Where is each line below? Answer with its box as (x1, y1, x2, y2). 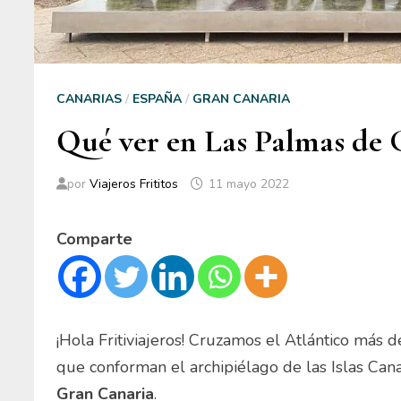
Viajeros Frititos (90, 175, 179, 192)
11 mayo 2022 (209, 175, 290, 192)
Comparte (56, 227, 133, 250)
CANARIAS (56, 90, 123, 107)
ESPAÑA (132, 90, 183, 107)
